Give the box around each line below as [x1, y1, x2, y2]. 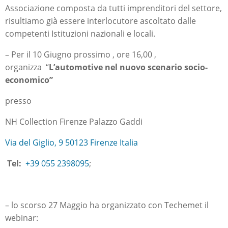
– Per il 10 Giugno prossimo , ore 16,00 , [5, 49, 156, 60]
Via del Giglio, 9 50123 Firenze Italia [5, 137, 138, 148]
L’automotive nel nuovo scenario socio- [49, 62, 208, 73]
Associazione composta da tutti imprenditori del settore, [5, 3, 222, 14]
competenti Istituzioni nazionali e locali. [5, 28, 155, 39]
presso [5, 95, 34, 106]
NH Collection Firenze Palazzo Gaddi [5, 116, 142, 127]
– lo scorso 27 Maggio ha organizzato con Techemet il [5, 199, 209, 211]
